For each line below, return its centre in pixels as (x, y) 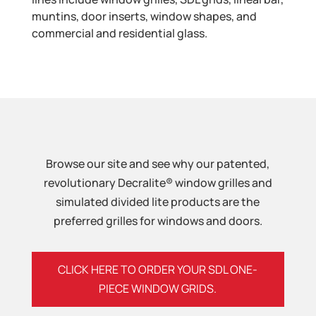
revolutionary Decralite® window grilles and (158, 182)
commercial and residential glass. (119, 33)
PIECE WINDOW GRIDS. (158, 288)
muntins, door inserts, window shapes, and (144, 16)
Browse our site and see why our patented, (158, 163)
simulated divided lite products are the (158, 201)
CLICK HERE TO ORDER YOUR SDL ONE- (158, 269)
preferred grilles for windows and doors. (158, 220)
